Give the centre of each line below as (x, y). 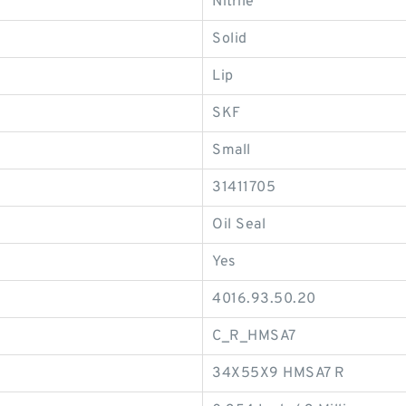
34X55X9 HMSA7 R (279, 373)
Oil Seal (239, 225)
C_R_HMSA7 (254, 336)
